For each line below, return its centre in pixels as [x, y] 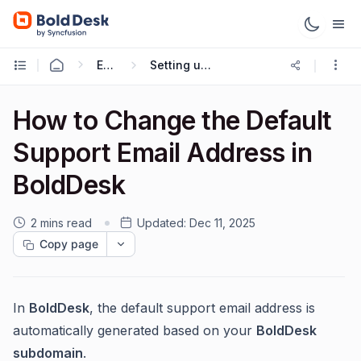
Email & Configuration [108, 64]
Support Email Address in [163, 153]
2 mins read [61, 223]
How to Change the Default [172, 120]
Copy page [69, 244]
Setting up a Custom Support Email [205, 64]
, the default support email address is [202, 308]
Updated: [162, 223]
